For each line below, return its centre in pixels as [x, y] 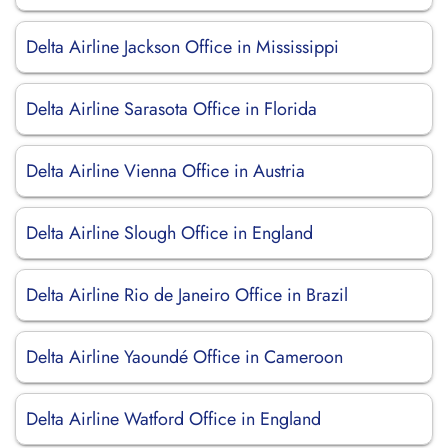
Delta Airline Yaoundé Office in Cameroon [184, 357]
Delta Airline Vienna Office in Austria [165, 171]
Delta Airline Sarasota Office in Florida [171, 109]
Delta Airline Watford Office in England [173, 419]
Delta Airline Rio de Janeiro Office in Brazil [187, 295]
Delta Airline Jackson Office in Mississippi [182, 47]
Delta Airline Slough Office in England [169, 233]
